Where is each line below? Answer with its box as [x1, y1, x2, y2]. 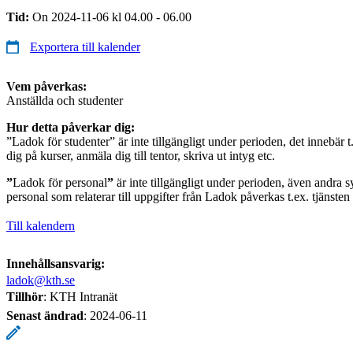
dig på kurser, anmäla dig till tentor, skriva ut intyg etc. [6, 148, 275, 162]
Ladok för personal [13, 175, 107, 189]
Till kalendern [6, 218, 75, 232]
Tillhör [6, 289, 43, 303]
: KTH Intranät [43, 289, 117, 303]
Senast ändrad [6, 308, 84, 322]
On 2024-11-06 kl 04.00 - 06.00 [32, 9, 191, 24]
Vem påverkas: [6, 79, 87, 93]
